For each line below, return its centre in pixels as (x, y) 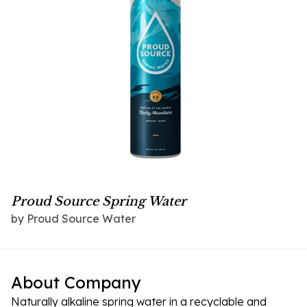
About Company (76, 282)
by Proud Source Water (73, 218)
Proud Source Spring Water (99, 201)
